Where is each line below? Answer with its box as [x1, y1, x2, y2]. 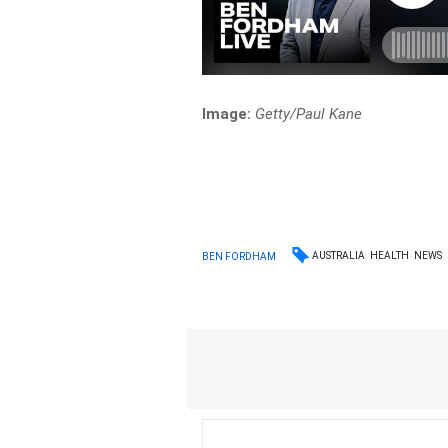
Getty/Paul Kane [255, 105, 363, 123]
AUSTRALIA [312, 250, 366, 261]
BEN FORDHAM [202, 250, 277, 262]
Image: [202, 105, 252, 123]
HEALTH [370, 250, 410, 261]
